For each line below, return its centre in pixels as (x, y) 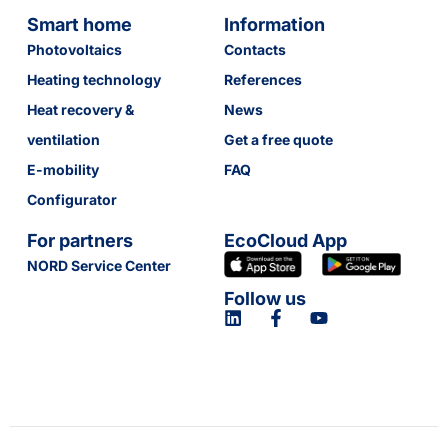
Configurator (71, 200)
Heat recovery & (80, 110)
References (263, 80)
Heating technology (93, 80)
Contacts (255, 50)
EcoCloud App (285, 240)
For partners (79, 240)
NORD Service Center (98, 265)
